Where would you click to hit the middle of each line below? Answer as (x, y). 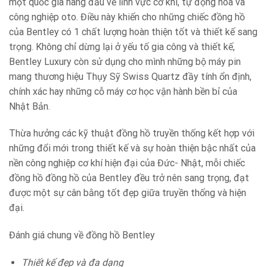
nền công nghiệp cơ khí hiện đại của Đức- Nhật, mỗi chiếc (127, 163)
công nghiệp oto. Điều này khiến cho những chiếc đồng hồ (127, 17)
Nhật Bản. (30, 106)
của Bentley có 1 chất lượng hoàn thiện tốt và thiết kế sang (133, 32)
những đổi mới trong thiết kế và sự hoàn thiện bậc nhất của (132, 148)
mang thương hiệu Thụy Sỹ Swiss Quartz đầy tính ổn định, (130, 76)
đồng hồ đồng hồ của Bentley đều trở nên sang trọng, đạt (129, 178)
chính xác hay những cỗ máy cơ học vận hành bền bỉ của (123, 91)
